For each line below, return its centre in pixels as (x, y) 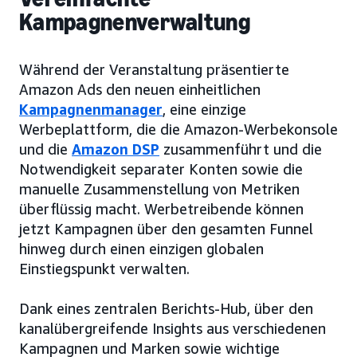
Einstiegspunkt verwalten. (104, 269)
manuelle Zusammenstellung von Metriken (159, 189)
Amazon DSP (116, 149)
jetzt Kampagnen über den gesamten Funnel (166, 229)
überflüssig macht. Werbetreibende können (161, 209)
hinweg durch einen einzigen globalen (141, 249)
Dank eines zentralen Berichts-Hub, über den (166, 309)
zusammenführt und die (241, 149)
